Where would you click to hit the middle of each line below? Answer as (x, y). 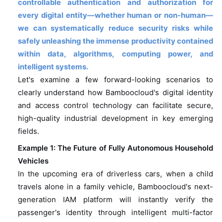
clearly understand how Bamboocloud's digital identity (115, 93)
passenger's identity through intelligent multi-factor (115, 213)
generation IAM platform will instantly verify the (115, 200)
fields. (28, 132)
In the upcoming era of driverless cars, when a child (115, 174)
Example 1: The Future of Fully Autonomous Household (115, 148)
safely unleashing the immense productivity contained (115, 41)
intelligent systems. (53, 67)
